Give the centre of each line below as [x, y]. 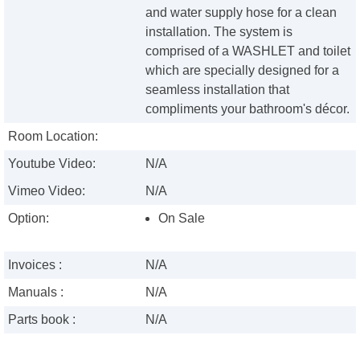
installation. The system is [219, 32]
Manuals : [36, 292]
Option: [29, 219]
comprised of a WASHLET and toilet [248, 51]
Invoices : [35, 265]
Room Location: [53, 137]
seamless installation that [218, 90]
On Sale [182, 219]
